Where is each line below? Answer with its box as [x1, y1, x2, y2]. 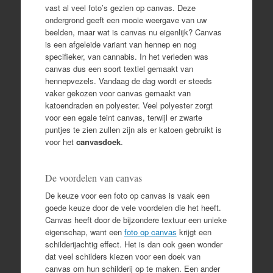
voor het [44, 136, 76, 148]
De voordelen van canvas [44, 171, 142, 185]
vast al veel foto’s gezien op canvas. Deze [44, 2, 196, 14]
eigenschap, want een [44, 226, 124, 238]
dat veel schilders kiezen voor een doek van [44, 250, 200, 263]
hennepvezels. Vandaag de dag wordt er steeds [44, 75, 212, 87]
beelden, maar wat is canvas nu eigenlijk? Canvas [44, 26, 222, 38]
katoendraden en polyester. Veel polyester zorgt [44, 99, 213, 112]
